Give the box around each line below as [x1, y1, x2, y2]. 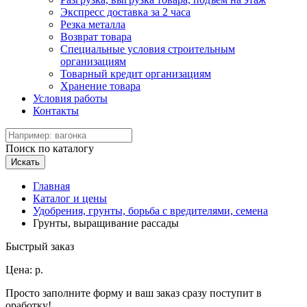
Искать [11, 157, 40, 167]
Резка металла [60, 19, 125, 30]
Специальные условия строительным [60, 43, 235, 55]
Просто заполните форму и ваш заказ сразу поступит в [5, 287, 262, 299]
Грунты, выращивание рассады [33, 217, 179, 229]
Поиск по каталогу [5, 143, 94, 154]
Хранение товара [60, 80, 140, 92]
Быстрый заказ [5, 241, 74, 252]
